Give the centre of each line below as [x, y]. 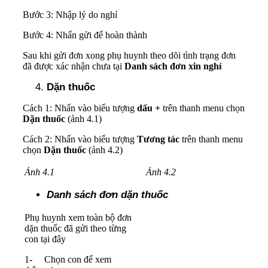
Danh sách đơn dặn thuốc [107, 194]
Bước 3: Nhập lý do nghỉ [70, 14]
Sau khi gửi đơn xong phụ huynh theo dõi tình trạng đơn [129, 55]
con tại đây [45, 239]
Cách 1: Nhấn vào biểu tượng [80, 108]
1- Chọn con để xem [68, 259]
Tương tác [158, 139]
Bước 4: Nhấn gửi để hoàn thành [85, 35]
